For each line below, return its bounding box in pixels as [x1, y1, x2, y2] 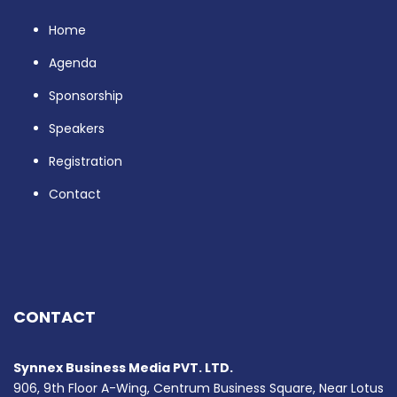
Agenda [49, 54, 97, 73]
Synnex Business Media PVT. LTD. [13, 359, 233, 378]
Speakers [49, 120, 105, 138]
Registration [49, 152, 122, 171]
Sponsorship [49, 87, 123, 105]
